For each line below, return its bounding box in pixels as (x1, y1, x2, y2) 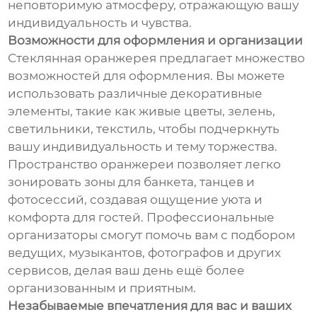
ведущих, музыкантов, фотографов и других (8, 246, 282, 260)
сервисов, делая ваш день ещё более (8, 263, 246, 278)
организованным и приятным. (8, 281, 197, 296)
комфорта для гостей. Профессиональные (8, 210, 275, 225)
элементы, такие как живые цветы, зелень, (8, 104, 276, 119)
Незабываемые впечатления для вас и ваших (8, 299, 292, 313)
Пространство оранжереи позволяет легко (8, 157, 282, 172)
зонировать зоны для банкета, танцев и (8, 175, 255, 190)
